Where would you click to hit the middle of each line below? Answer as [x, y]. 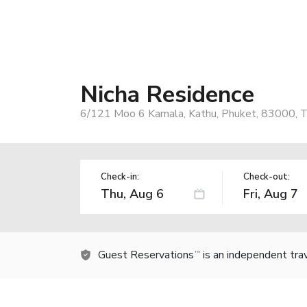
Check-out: [266, 176]
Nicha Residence [167, 94]
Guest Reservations [146, 255]
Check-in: [120, 176]
